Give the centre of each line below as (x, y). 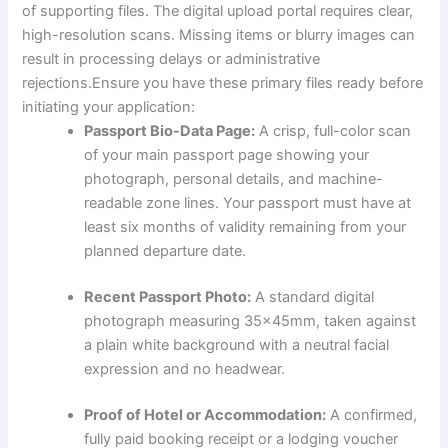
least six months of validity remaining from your (245, 227)
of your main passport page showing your (227, 155)
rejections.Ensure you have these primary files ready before (223, 83)
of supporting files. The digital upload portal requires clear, (218, 11)
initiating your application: (109, 107)
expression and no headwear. (185, 368)
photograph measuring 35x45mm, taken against (250, 320)
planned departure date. (165, 251)
